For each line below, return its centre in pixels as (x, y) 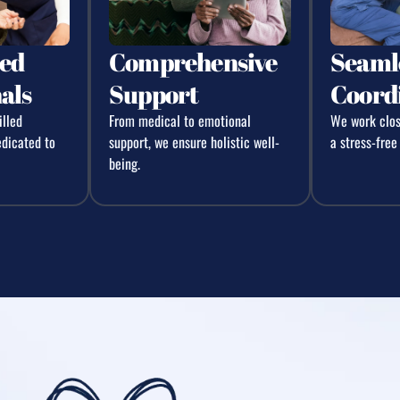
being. (125, 163)
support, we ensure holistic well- (194, 142)
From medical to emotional (180, 120)
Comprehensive (193, 61)
